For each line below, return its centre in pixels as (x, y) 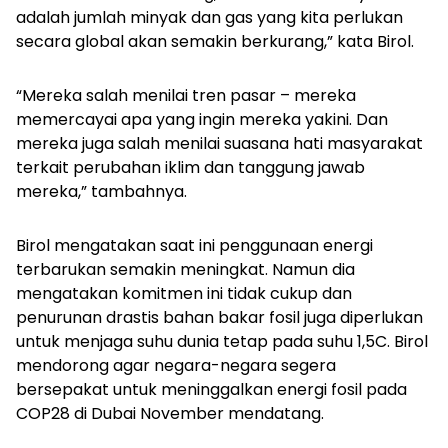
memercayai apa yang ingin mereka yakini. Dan (202, 120)
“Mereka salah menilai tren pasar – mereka (186, 96)
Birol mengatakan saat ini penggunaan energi (194, 246)
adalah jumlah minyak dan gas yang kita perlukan (209, 18)
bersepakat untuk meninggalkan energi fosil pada (211, 390)
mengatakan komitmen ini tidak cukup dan (184, 294)
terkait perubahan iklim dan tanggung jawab (190, 168)
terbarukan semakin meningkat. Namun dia (185, 270)
